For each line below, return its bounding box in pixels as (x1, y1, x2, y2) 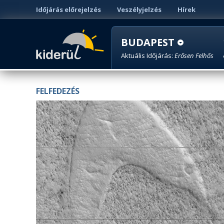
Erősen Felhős (174, 51, 213, 60)
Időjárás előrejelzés (36, 5, 101, 14)
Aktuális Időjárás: (121, 51, 174, 60)
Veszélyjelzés (117, 5, 161, 14)
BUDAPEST (121, 35, 174, 49)
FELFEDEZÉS (36, 85, 79, 96)
